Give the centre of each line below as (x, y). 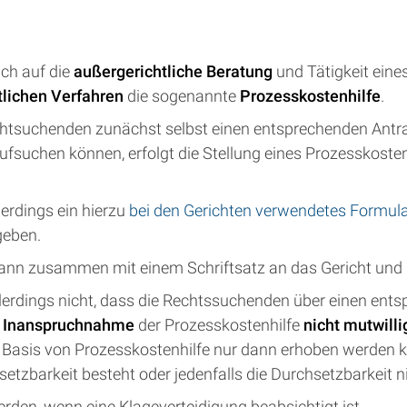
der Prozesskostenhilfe (219, 325)
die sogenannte (182, 96)
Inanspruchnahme (70, 325)
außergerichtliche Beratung (171, 71)
